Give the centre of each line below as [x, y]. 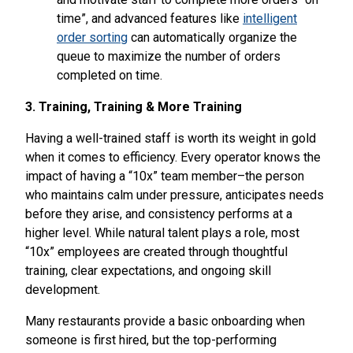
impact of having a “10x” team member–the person [165, 176]
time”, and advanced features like [150, 18]
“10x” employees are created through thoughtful [156, 251]
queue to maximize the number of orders [169, 56]
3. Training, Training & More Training [134, 106]
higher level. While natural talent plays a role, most [162, 232]
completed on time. [110, 75]
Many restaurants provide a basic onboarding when [165, 321]
